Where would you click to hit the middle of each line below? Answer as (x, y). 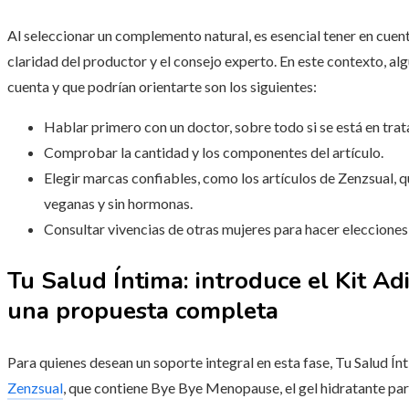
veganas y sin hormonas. (118, 204)
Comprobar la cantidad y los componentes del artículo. (214, 152)
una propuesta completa (143, 311)
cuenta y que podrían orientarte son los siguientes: (162, 87)
